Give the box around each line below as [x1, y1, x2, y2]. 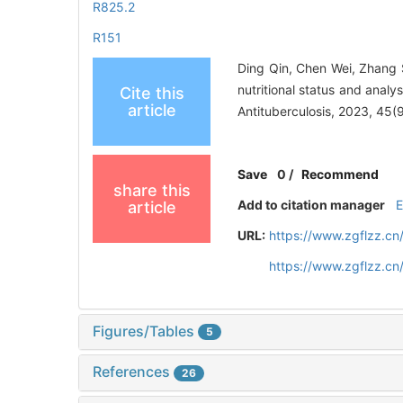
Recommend [301, 166, 380, 182]
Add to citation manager [237, 196, 386, 212]
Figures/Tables [93, 321, 198, 340]
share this [112, 180, 191, 200]
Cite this [119, 83, 184, 103]
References [93, 363, 174, 381]
